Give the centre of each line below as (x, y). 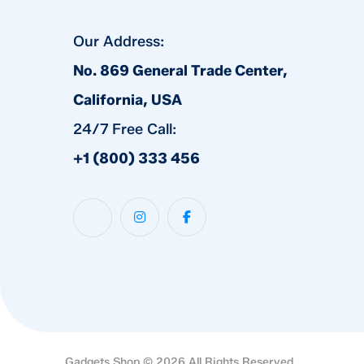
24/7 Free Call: (125, 129)
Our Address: (119, 41)
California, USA (128, 100)
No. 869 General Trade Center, (180, 70)
